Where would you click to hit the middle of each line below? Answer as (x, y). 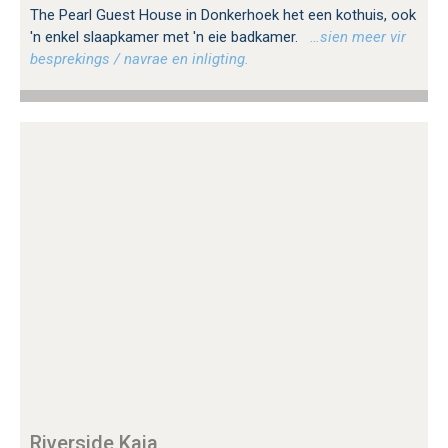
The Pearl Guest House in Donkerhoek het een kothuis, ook (223, 14)
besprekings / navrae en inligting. (139, 58)
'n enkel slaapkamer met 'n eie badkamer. (166, 36)
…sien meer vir (354, 36)
